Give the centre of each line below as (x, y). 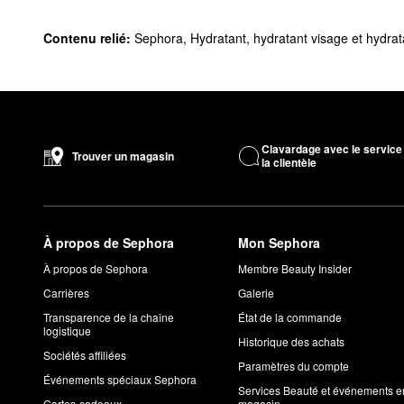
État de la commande (290, 317)
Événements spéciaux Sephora (120, 380)
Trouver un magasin (123, 156)
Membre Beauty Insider (295, 269)
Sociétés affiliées (85, 355)
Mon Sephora (280, 243)
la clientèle (289, 162)
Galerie (257, 293)
